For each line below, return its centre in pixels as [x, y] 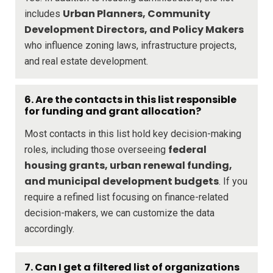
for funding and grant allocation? [113, 111]
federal [187, 149]
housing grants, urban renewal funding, [128, 165]
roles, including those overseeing [96, 149]
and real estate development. [86, 61]
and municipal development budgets [122, 181]
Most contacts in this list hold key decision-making [133, 133]
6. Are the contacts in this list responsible [130, 99]
